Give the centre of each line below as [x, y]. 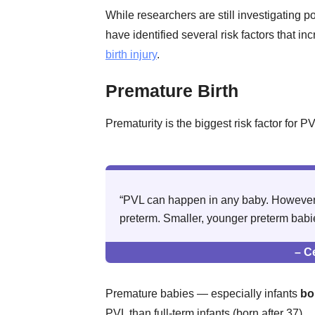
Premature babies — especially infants [203, 294]
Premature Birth [172, 91]
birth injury [131, 55]
